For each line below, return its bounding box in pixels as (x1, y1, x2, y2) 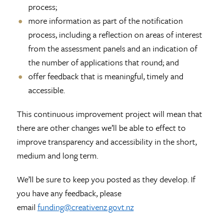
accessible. (28, 84, 65, 97)
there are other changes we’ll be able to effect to (16, 121, 186, 134)
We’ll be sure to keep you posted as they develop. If (16, 173, 195, 186)
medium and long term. (16, 149, 98, 162)
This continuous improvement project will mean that (16, 108, 202, 120)
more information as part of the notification (28, 14, 183, 27)
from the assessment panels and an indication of (28, 42, 197, 55)
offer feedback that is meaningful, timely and (28, 70, 183, 83)
